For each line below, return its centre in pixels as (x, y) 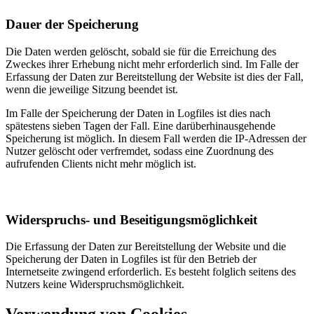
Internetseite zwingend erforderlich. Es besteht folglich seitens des (151, 272)
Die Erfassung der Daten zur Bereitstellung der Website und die (146, 247)
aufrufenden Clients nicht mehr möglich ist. (101, 164)
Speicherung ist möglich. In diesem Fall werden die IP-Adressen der (156, 139)
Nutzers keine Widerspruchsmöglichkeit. (96, 285)
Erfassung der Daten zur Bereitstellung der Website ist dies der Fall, (155, 77)
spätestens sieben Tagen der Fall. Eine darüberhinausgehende (141, 126)
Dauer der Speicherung (72, 25)
